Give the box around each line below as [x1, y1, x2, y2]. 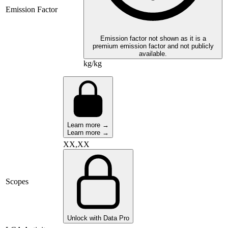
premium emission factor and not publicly [92, 42, 214, 50]
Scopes [6, 177, 28, 186]
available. [139, 50, 167, 58]
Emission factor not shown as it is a [100, 35, 206, 43]
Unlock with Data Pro [67, 214, 129, 222]
